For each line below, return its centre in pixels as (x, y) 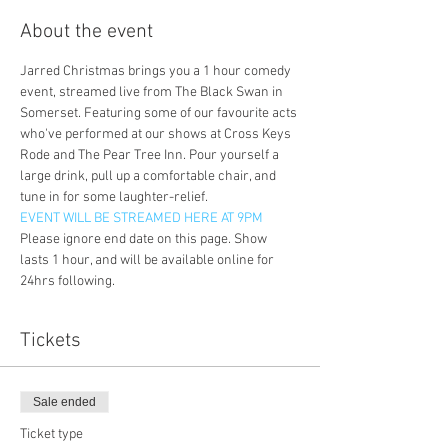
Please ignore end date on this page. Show (145, 239)
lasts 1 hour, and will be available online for (148, 260)
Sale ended (64, 402)
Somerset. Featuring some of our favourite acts (160, 113)
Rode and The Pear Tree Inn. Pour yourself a (151, 155)
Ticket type (51, 434)
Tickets (50, 341)
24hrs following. (69, 281)
